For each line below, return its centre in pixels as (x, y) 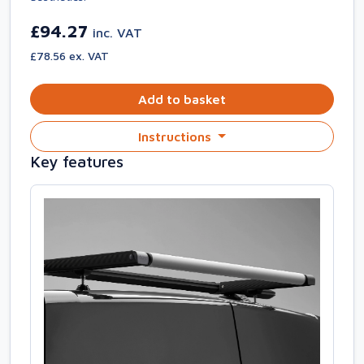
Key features (77, 161)
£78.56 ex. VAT (69, 56)
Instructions (177, 136)
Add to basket (182, 99)
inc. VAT (117, 32)
